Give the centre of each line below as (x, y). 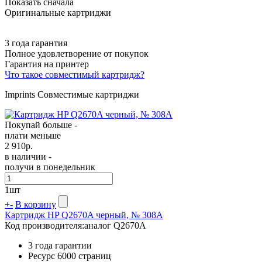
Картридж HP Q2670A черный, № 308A (84, 215)
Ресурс (43, 256)
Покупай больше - (41, 125)
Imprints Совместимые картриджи (72, 94)
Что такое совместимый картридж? (75, 74)
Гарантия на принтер (47, 64)
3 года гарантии (60, 245)
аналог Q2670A (115, 225)
